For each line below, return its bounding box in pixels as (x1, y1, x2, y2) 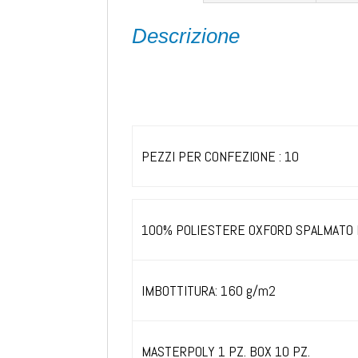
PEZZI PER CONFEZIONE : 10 (141, 146, 299, 165)
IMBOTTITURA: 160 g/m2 (141, 280, 276, 300)
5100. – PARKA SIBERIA (132, 62, 261, 81)
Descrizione (132, 23, 241, 48)
